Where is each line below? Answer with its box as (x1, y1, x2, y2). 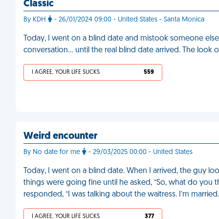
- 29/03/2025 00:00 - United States (87, 149, 193, 156)
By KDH (23, 16, 48, 23)
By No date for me (23, 149, 82, 156)
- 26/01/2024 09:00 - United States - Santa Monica (52, 16, 204, 23)
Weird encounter (23, 131, 97, 141)
